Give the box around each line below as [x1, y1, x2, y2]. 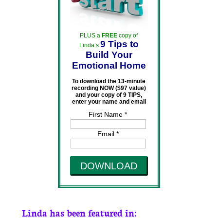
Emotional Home [72, 60, 146, 71]
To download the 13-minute [72, 78, 146, 85]
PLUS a [80, 32, 102, 39]
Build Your [85, 50, 132, 60]
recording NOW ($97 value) [72, 85, 146, 92]
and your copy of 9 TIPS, [75, 91, 143, 99]
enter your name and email [72, 98, 146, 106]
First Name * [89, 110, 127, 119]
